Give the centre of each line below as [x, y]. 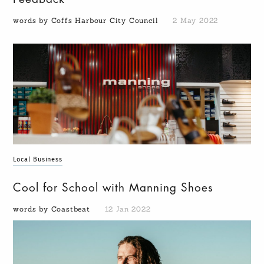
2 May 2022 [196, 20]
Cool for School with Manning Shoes [113, 187]
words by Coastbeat [53, 209]
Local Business [38, 159]
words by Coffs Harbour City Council [87, 20]
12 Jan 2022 [128, 209]
